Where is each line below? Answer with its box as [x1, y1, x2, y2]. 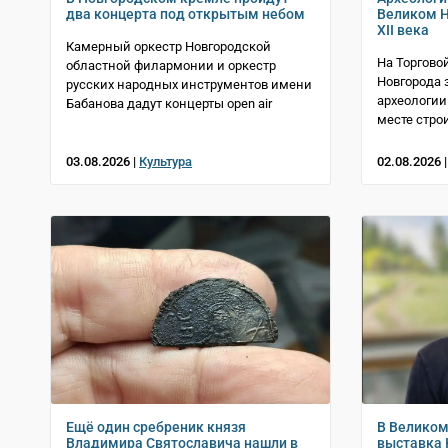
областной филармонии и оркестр [66, 58, 276, 74]
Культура [139, 154, 192, 170]
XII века [377, 22, 429, 39]
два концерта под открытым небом [66, 6, 305, 23]
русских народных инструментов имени [66, 77, 312, 93]
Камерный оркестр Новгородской [66, 39, 271, 55]
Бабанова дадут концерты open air [66, 96, 272, 112]
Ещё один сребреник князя [66, 419, 246, 436]
